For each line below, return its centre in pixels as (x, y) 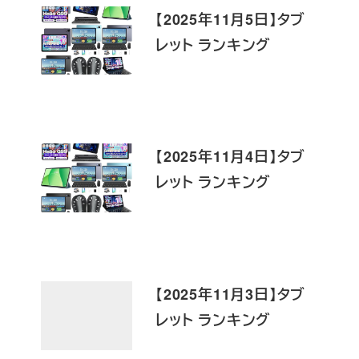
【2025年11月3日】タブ (231, 294)
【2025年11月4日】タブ (231, 157)
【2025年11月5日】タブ (231, 19)
